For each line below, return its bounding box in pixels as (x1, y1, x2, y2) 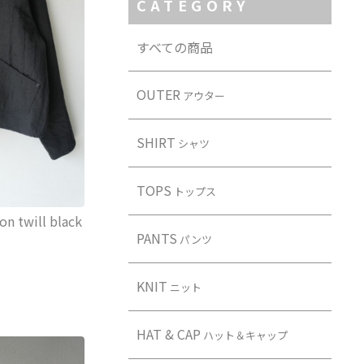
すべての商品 (136, 37, 213, 58)
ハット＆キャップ (200, 327, 288, 344)
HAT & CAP (136, 324, 201, 344)
